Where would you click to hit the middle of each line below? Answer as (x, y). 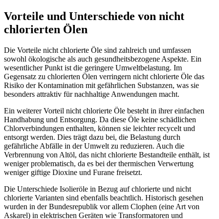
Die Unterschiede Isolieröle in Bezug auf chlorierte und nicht (98, 189)
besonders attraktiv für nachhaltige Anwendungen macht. (92, 94)
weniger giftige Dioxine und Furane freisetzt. (73, 172)
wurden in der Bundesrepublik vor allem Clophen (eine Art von (102, 206)
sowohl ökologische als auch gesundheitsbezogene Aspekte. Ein (103, 59)
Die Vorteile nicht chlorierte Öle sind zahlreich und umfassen (98, 50)
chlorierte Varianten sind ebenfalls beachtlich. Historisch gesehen (104, 197)
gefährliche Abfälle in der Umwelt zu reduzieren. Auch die (94, 146)
